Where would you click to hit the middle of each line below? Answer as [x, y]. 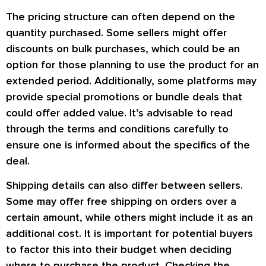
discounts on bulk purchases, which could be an [123, 48]
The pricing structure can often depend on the [121, 16]
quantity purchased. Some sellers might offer [116, 32]
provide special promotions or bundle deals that [124, 96]
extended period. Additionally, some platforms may [131, 80]
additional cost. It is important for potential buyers [129, 234]
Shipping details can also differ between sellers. [124, 186]
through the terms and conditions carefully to [117, 129]
